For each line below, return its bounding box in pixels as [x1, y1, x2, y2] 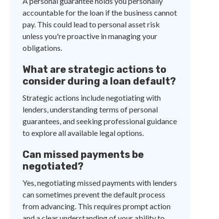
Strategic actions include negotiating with [22, 93, 161, 102]
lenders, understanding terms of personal [22, 105, 158, 114]
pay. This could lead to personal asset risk [22, 20, 160, 29]
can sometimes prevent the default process [22, 190, 166, 199]
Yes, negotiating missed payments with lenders [22, 178, 177, 187]
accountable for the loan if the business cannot [22, 8, 177, 17]
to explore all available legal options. [22, 128, 144, 137]
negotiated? [22, 160, 84, 172]
